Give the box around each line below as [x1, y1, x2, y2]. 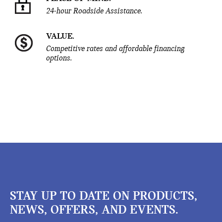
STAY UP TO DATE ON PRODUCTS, [10, 190, 197, 204]
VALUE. [46, 32, 74, 42]
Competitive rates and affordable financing [46, 45, 185, 54]
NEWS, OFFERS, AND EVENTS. [10, 204, 178, 218]
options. [46, 55, 72, 63]
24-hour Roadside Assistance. [46, 7, 142, 16]
